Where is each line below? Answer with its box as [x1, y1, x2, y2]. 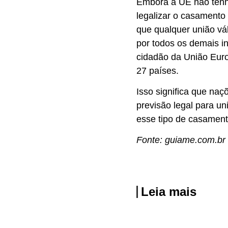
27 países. [136, 65, 179, 76]
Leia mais [141, 184, 196, 198]
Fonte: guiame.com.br [136, 135, 225, 146]
